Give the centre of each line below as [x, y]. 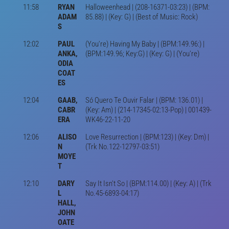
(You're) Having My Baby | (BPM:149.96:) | [145, 44]
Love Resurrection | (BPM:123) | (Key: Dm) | [147, 137]
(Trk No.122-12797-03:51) [122, 146]
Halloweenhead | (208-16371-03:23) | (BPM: [147, 7]
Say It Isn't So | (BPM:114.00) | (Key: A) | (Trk [148, 183]
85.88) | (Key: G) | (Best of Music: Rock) [141, 17]
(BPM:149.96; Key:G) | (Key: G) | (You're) [142, 53]
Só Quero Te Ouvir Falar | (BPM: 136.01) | [144, 100]
